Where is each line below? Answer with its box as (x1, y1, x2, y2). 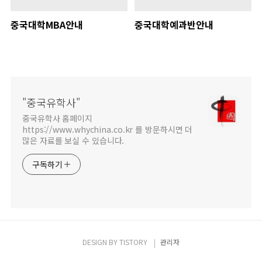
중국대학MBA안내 (11, 18, 83, 32)
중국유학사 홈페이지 (22, 112, 92, 125)
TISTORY (119, 237, 147, 247)
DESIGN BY (82, 237, 119, 247)
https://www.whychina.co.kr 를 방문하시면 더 (22, 123, 193, 136)
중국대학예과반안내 (134, 18, 213, 32)
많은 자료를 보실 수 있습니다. (22, 135, 125, 147)
